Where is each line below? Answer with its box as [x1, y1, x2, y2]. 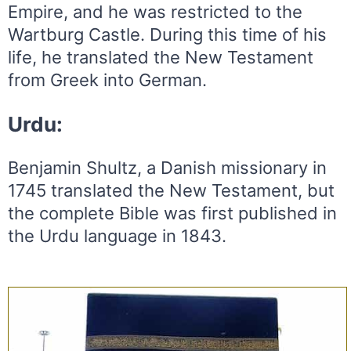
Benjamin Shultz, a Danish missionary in [8, 157, 327, 178]
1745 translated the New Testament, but [8, 179, 335, 201]
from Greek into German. [8, 69, 207, 90]
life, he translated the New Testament [8, 46, 313, 67]
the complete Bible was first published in [8, 202, 337, 223]
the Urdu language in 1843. [8, 225, 226, 246]
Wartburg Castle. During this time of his [8, 24, 327, 45]
